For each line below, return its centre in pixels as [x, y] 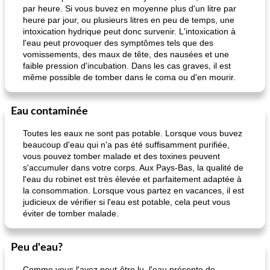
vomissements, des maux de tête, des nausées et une [126, 54]
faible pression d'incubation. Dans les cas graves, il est [127, 66]
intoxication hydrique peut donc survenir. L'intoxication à [129, 31]
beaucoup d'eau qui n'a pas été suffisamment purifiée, [126, 145]
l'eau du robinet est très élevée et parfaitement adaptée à [132, 179]
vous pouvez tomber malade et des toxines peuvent [121, 156]
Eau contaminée [49, 111]
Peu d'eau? [37, 248]
